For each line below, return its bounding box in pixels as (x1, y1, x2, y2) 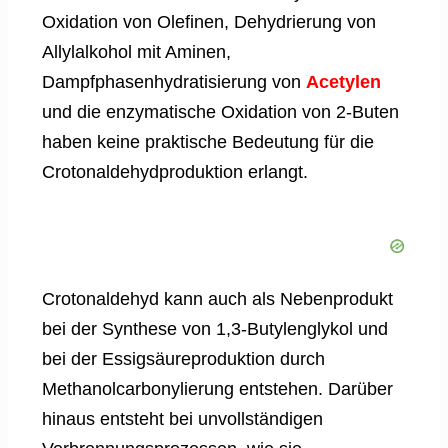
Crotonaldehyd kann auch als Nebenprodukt (42, 289, 393, 310)
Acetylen (306, 72, 381, 93)
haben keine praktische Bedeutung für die (42, 132, 374, 153)
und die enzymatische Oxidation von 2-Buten (42, 102, 399, 123)
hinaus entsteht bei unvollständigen (42, 409, 323, 430)
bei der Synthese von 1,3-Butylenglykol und (42, 319, 388, 340)
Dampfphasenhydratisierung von (42, 72, 306, 93)
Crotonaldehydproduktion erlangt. (42, 162, 308, 183)
